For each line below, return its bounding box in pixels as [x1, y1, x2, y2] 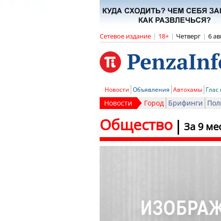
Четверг [176, 32, 201, 40]
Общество [100, 114, 173, 135]
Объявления [133, 85, 170, 94]
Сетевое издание [100, 32, 151, 40]
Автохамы [173, 85, 202, 94]
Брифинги [168, 98, 203, 108]
